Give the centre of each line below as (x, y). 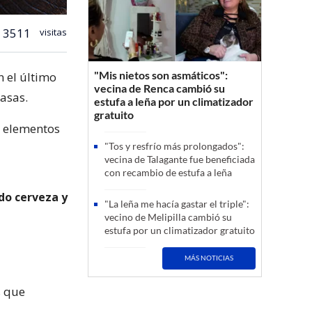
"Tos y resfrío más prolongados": (174, 146)
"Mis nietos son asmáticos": (161, 75)
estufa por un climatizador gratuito (180, 230)
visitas (52, 32)
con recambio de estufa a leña (168, 172)
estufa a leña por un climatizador (174, 101)
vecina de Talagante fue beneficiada (180, 159)
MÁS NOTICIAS (209, 258)
